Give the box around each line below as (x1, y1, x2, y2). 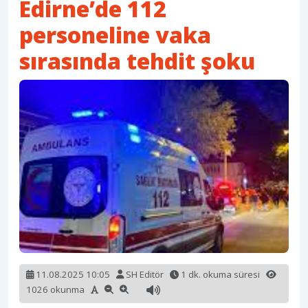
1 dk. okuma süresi (179, 268, 266, 281)
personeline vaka (19, 20, 211, 50)
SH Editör (124, 268, 166, 281)
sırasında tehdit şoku (19, 46, 255, 76)
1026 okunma (26, 283, 91, 296)
